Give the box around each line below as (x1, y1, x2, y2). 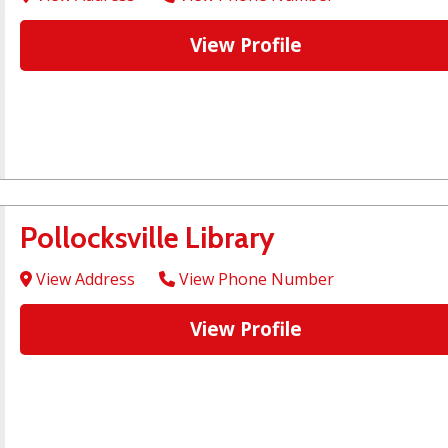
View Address (32, 268, 135, 291)
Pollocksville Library (20, 220, 275, 256)
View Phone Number (175, 268, 334, 291)
